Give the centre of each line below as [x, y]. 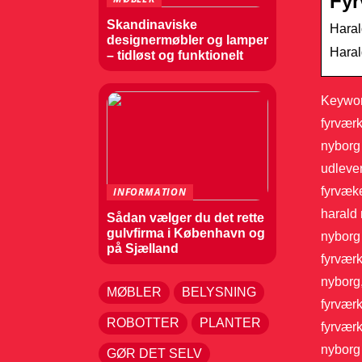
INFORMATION [150, 192]
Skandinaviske [152, 25]
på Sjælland [143, 248]
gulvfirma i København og [186, 233]
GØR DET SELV [154, 354]
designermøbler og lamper [187, 40]
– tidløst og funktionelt [175, 55]
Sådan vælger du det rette [185, 218]
